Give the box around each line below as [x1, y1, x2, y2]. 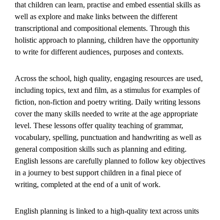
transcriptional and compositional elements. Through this [15, 24, 190, 33]
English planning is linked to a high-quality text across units [15, 207, 199, 216]
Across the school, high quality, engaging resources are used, [15, 74, 203, 83]
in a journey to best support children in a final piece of [15, 168, 181, 177]
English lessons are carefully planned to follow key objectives [15, 157, 205, 165]
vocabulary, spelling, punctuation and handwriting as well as [15, 133, 201, 142]
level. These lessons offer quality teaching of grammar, [15, 121, 183, 130]
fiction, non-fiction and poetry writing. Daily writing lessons [15, 98, 200, 107]
